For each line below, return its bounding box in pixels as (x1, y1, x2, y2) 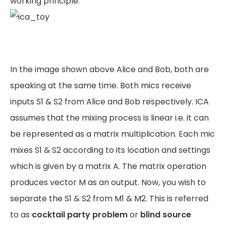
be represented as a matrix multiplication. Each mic (10, 128, 215, 140)
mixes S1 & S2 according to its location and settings (10, 144, 210, 156)
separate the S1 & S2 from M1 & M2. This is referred (10, 193, 208, 204)
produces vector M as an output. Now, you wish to (10, 177, 206, 188)
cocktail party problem (32, 209, 128, 220)
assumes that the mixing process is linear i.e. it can (10, 112, 209, 124)
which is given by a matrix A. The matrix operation (10, 160, 206, 172)
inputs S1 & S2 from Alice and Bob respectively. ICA (10, 96, 209, 107)
